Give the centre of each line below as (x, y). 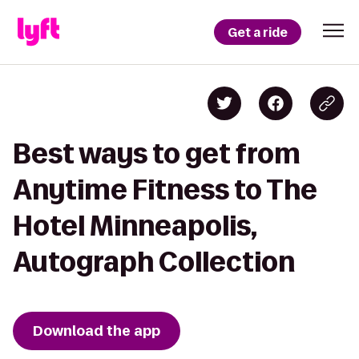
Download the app (97, 331)
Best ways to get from (157, 153)
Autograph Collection (154, 262)
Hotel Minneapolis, (135, 226)
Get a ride (258, 32)
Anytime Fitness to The (165, 190)
